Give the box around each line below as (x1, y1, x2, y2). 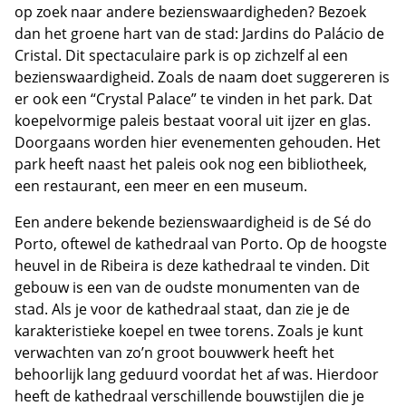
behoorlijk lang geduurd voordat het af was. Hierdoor (14, 364, 379, 385)
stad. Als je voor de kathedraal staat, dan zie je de (14, 299, 350, 320)
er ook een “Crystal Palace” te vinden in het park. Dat (14, 89, 372, 110)
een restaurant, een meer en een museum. (14, 176, 311, 197)
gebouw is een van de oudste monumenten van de (14, 277, 360, 298)
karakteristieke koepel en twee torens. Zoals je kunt (14, 321, 363, 342)
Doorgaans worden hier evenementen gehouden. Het (14, 132, 381, 153)
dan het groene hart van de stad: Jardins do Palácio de (14, 24, 384, 44)
